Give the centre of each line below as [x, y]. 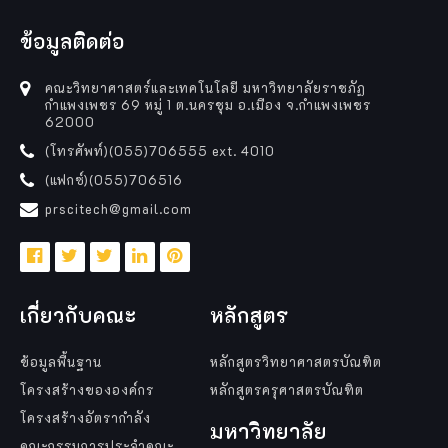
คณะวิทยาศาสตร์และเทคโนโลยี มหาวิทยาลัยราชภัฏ [205, 87]
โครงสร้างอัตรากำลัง [85, 417]
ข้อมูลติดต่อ [72, 40]
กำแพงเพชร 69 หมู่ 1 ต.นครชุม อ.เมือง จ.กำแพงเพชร [208, 104]
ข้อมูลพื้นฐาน [61, 361]
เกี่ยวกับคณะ [78, 314]
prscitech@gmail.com [118, 208]
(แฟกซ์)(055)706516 [114, 179]
